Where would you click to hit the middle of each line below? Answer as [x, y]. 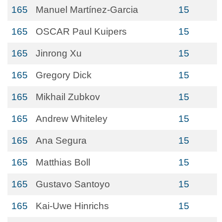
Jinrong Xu [59, 53]
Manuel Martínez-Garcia [87, 10]
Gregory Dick [64, 75]
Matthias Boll [63, 162]
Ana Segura [61, 140]
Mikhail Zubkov [68, 97]
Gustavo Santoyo [73, 184]
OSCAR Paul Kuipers [81, 31]
